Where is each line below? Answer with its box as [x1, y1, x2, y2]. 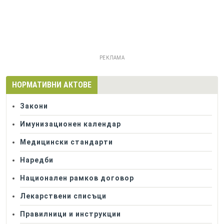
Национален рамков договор [20, 174, 134, 182]
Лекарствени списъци [20, 192, 106, 200]
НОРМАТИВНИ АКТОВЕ [12, 80, 91, 89]
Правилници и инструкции [20, 210, 121, 218]
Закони [20, 102, 48, 110]
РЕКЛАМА [99, 55, 125, 60]
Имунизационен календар [20, 120, 121, 128]
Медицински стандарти [20, 138, 113, 146]
